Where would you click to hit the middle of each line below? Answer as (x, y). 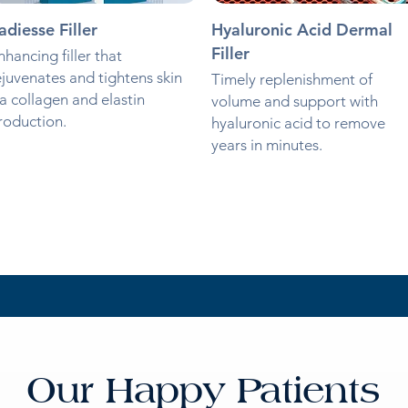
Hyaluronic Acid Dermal (301, 30)
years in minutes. (266, 145)
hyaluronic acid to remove (298, 123)
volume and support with (294, 102)
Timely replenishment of (291, 80)
